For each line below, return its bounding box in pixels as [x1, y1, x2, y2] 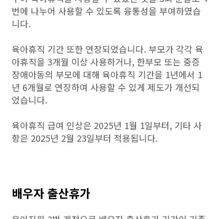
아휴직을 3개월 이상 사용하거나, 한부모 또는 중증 [12, 55, 200, 68]
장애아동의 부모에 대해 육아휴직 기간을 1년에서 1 [12, 68, 202, 81]
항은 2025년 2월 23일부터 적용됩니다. [12, 131, 158, 144]
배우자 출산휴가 [12, 184, 90, 201]
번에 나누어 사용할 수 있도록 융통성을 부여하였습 [12, 4, 201, 17]
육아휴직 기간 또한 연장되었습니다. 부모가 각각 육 [12, 43, 203, 55]
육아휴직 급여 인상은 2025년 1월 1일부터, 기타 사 [12, 119, 202, 131]
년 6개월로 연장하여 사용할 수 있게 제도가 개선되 [12, 81, 200, 93]
